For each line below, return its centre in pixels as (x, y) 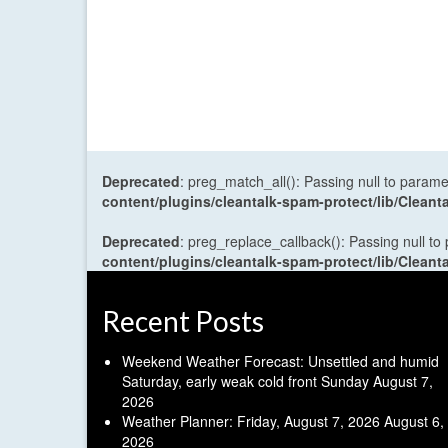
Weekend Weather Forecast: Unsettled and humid (280, 361)
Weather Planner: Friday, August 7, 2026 (251, 421)
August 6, (414, 421)
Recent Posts (183, 321)
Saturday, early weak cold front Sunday (245, 381)
